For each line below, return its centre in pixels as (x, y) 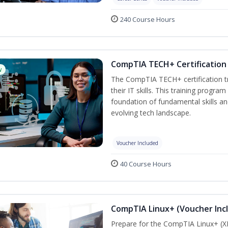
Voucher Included (137, 143)
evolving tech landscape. (151, 113)
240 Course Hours (148, 19)
